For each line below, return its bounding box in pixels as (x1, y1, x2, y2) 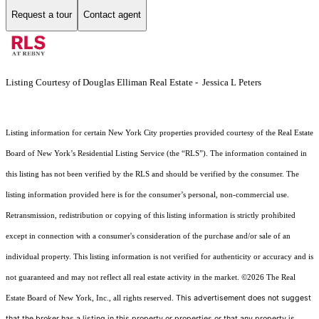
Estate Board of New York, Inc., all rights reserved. (6, 294, 176, 303)
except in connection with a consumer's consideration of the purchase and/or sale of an (6, 232, 291, 241)
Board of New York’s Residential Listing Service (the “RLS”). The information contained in (6, 150, 307, 158)
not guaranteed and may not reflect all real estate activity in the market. (6, 273, 241, 282)
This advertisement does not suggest (176, 293, 311, 303)
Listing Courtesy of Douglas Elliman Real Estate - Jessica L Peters (6, 77, 261, 88)
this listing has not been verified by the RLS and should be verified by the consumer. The (6, 170, 299, 179)
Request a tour (11, 9, 72, 20)
